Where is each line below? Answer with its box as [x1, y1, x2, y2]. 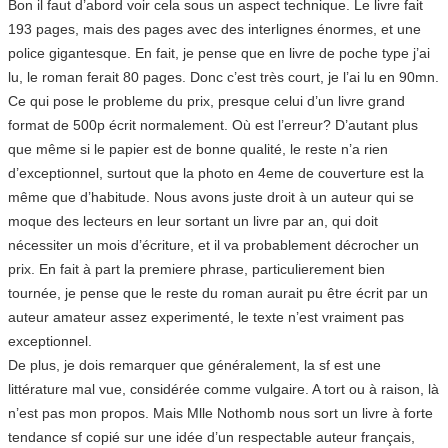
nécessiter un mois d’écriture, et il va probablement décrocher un [8, 236, 419, 253]
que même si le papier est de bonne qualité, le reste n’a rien [8, 140, 388, 157]
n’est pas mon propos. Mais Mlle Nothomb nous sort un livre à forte [8, 404, 433, 421]
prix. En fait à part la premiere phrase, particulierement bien [8, 260, 385, 277]
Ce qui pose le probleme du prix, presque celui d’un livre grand [8, 92, 405, 109]
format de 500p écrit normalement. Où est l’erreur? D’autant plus [8, 116, 418, 133]
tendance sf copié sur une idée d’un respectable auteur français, [8, 428, 415, 445]
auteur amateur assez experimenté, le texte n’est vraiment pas [8, 308, 404, 325]
